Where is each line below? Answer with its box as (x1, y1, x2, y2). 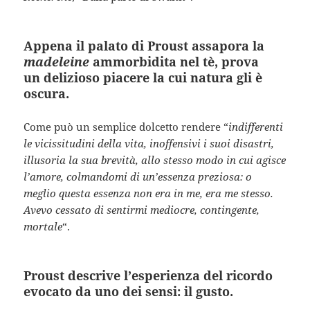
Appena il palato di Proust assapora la (24, 37, 265, 54)
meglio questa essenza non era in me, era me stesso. (24, 185, 274, 200)
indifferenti (228, 119, 284, 134)
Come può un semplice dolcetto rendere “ (24, 119, 229, 134)
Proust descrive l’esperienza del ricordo (24, 266, 273, 284)
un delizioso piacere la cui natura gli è (24, 69, 263, 86)
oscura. (24, 84, 70, 102)
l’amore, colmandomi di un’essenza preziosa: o (24, 169, 253, 183)
